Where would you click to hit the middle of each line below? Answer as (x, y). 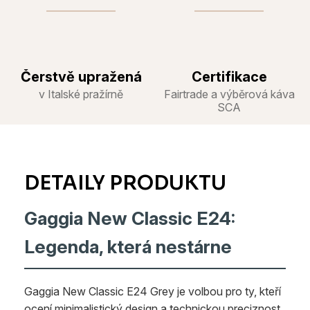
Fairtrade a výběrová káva (229, 94)
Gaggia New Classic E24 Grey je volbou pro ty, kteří (153, 291)
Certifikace (229, 76)
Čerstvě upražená (81, 76)
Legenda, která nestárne (128, 246)
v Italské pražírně (81, 94)
